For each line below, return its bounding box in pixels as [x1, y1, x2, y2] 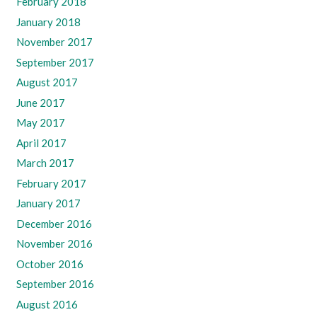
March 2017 [16, 156, 74, 170]
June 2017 [16, 96, 65, 109]
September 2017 [16, 55, 94, 69]
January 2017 [16, 197, 81, 210]
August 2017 [16, 76, 78, 89]
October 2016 [16, 257, 83, 270]
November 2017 [16, 35, 93, 49]
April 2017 [16, 136, 67, 149]
